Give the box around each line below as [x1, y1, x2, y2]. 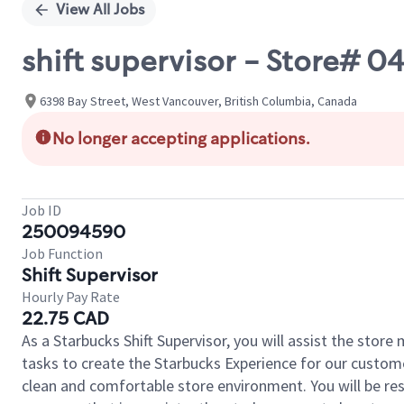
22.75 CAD [22, 307, 109, 330]
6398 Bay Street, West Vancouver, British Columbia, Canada [40, 92, 357, 109]
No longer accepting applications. [52, 128, 310, 150]
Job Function [22, 244, 103, 262]
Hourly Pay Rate [22, 288, 120, 306]
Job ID [22, 201, 61, 219]
